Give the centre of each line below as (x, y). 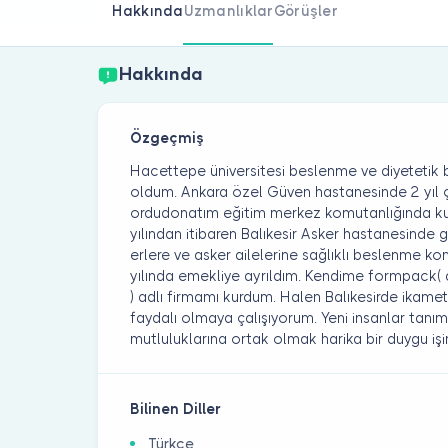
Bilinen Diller (176, 409)
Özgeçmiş (167, 138)
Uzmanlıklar (228, 10)
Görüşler (305, 10)
